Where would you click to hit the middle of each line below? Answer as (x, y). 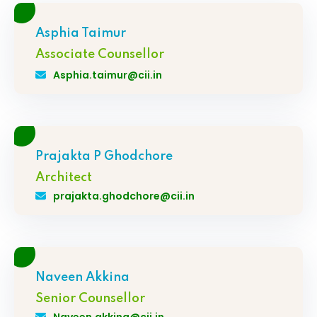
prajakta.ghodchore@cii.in (124, 196)
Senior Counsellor (90, 298)
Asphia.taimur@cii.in (108, 75)
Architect (64, 177)
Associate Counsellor (100, 54)
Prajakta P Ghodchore (104, 156)
